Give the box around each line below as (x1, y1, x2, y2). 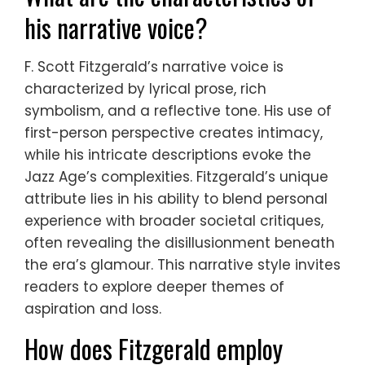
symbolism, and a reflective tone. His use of (24, 101, 332, 121)
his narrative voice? (24, 8, 208, 47)
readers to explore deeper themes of (24, 277, 284, 297)
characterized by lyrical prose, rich (24, 79, 266, 99)
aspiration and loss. (24, 299, 161, 319)
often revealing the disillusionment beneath (24, 233, 335, 253)
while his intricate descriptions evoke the (24, 145, 311, 165)
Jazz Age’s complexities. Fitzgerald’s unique (24, 167, 328, 187)
